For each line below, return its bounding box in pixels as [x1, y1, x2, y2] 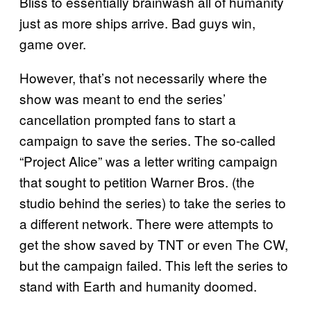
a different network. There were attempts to [19, 213, 274, 233]
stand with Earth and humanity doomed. [19, 276, 257, 295]
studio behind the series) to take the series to [19, 192, 286, 212]
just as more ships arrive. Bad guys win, [19, 12, 255, 32]
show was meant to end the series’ [19, 88, 226, 108]
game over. [19, 33, 86, 53]
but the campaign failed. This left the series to [19, 255, 288, 274]
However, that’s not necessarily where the [19, 67, 267, 87]
